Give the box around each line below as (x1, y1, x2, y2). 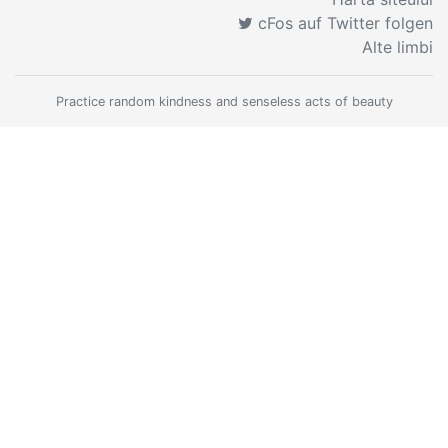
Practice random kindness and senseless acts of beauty (55, 94, 393, 109)
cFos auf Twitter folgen (253, 13, 433, 33)
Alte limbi (362, 37, 433, 57)
